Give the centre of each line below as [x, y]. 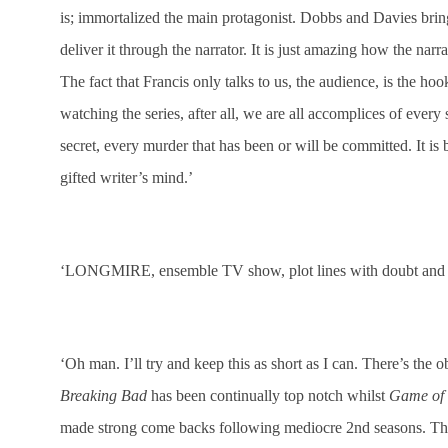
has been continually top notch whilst [268, 395]
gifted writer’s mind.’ [126, 178]
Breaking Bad [103, 395]
